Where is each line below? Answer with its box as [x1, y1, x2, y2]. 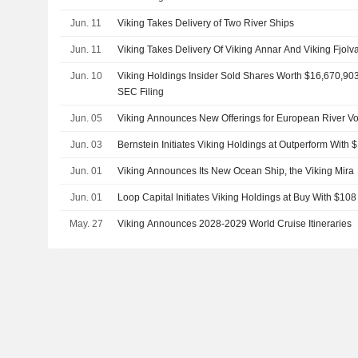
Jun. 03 [70, 139, 102, 150]
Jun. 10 [70, 70, 102, 82]
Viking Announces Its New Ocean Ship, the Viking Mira [117, 165, 355, 177]
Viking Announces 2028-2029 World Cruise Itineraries [117, 218, 352, 229]
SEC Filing [117, 86, 165, 97]
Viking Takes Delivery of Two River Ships [117, 18, 295, 29]
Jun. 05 [70, 113, 102, 124]
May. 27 [69, 218, 103, 229]
